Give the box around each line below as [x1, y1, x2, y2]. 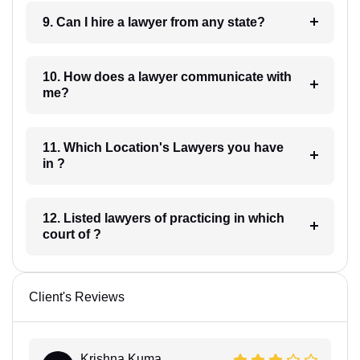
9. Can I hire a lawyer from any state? [127, 14, 265, 29]
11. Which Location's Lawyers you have [42, 140, 173, 154]
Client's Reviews [29, 289, 125, 304]
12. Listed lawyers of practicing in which [42, 211, 104, 225]
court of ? [42, 227, 101, 241]
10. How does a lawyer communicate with [42, 69, 138, 84]
